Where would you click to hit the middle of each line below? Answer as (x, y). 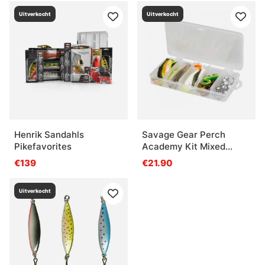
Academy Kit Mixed (184, 146)
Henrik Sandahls (49, 134)
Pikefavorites (43, 146)
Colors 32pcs (170, 158)
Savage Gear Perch (184, 134)
